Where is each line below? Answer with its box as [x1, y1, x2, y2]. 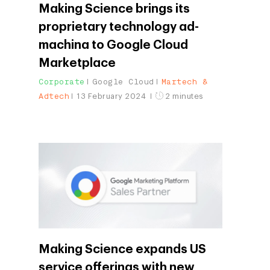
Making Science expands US [39, 243, 206, 256]
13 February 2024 [77, 92, 148, 100]
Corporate [39, 76, 85, 87]
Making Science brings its [39, 2, 190, 15]
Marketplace [39, 57, 116, 69]
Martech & [161, 76, 207, 87]
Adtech [39, 90, 69, 101]
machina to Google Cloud [39, 39, 188, 51]
